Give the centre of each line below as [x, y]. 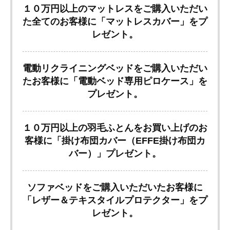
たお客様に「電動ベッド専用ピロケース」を [115, 81]
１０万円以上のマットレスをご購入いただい [115, 8]
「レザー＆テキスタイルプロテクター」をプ [115, 200]
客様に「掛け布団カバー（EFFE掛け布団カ [115, 140]
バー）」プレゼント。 [115, 153]
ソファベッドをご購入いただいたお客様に [115, 187]
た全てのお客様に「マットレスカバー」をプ [115, 21]
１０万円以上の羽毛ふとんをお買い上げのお [115, 128]
